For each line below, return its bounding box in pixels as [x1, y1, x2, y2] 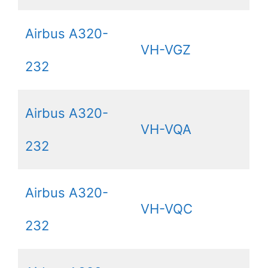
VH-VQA [141, 121, 191, 137]
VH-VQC [141, 200, 193, 217]
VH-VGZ [141, 41, 191, 57]
